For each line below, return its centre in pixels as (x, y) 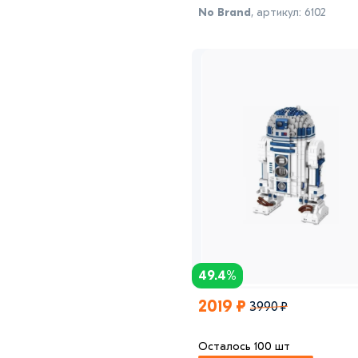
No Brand (225, 12)
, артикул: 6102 (288, 12)
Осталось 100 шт (244, 346)
